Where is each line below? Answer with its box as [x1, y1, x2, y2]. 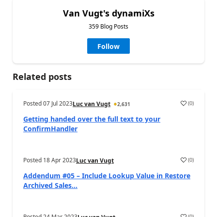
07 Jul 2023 [43, 99, 73, 108]
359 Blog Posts [89, 22, 128, 31]
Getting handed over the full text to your [23, 114, 160, 124]
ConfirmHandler [23, 124, 77, 133]
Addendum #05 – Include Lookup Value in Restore [23, 170, 190, 180]
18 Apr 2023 [43, 155, 76, 164]
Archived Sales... [23, 180, 77, 190]
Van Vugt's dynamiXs [62, 7, 155, 19]
